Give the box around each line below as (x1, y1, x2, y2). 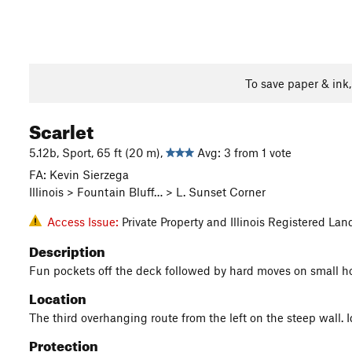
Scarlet (29, 114, 93, 144)
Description (29, 239, 105, 260)
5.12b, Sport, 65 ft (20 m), (29, 145, 166, 159)
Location (29, 286, 86, 307)
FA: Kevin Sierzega (29, 167, 129, 181)
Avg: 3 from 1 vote (194, 145, 291, 159)
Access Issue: (47, 214, 122, 229)
